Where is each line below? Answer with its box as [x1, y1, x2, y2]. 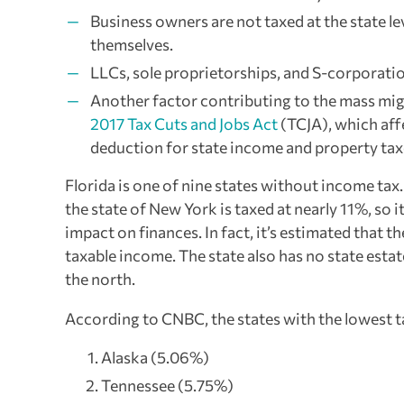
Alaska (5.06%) [101, 347, 209, 368]
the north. [65, 269, 135, 289]
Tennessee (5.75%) [101, 375, 234, 396]
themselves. [90, 34, 173, 55]
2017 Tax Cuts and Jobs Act [90, 114, 278, 134]
